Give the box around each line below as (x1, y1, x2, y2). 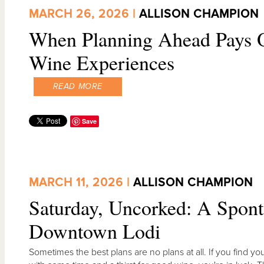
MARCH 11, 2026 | (28, 176, 133, 190)
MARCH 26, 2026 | (28, 6, 139, 21)
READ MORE (52, 81, 103, 91)
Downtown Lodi (28, 217, 160, 245)
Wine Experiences (28, 48, 174, 76)
